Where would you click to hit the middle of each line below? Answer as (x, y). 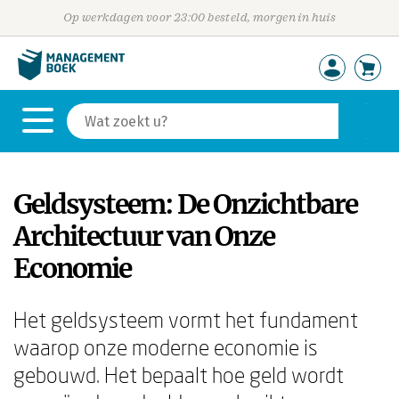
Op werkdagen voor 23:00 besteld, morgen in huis (199, 17)
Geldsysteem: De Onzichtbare (185, 204)
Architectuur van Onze (144, 236)
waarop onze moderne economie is (166, 347)
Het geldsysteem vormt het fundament (186, 319)
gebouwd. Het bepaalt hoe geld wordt (179, 375)
